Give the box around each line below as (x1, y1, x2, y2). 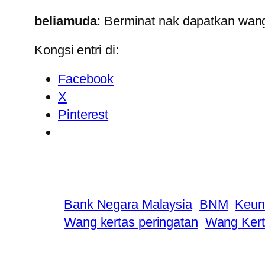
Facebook (58, 72, 114, 87)
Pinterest (58, 107, 109, 122)
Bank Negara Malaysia (64, 197, 192, 212)
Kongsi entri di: (34, 43, 119, 58)
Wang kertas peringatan (64, 215, 198, 230)
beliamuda (34, 14, 98, 29)
